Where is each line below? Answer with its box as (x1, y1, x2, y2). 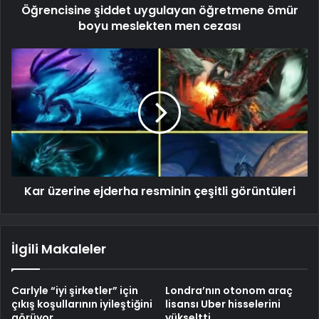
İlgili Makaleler (11, 239, 106, 258)
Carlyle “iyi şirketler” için (11, 283, 138, 298)
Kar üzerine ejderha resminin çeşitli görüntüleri (23, 182, 296, 199)
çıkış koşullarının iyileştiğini (11, 296, 152, 311)
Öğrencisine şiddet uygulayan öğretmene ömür (21, 1, 298, 19)
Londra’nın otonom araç (165, 283, 293, 298)
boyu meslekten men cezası (78, 17, 241, 34)
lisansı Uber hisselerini (165, 296, 281, 311)
